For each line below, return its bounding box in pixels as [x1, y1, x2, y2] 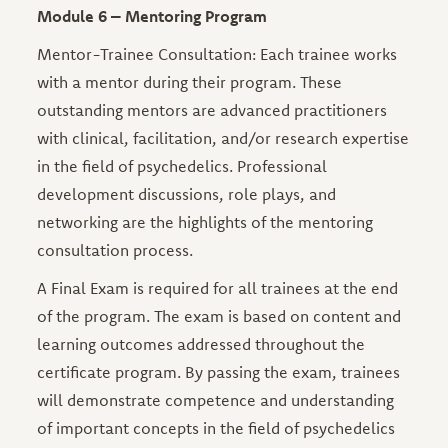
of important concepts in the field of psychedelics [37, 417, 396, 438]
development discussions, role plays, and [37, 183, 337, 204]
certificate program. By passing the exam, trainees [37, 361, 401, 382]
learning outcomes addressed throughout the [37, 333, 366, 354]
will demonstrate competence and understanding [37, 389, 395, 410]
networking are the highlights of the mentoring [37, 211, 374, 232]
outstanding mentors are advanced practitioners [37, 99, 388, 120]
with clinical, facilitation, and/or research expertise [37, 127, 410, 148]
